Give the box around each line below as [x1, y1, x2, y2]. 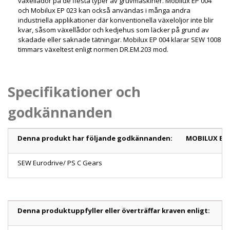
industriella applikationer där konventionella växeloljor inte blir [17, 15, 214, 25]
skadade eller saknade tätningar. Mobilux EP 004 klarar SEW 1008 [17, 35, 221, 45]
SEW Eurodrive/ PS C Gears [17, 158, 102, 168]
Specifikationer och [8, 82, 141, 102]
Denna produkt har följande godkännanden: [17, 133, 172, 143]
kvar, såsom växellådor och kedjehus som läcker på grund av [17, 25, 209, 35]
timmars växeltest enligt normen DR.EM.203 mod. [17, 45, 168, 54]
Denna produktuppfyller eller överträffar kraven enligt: [17, 206, 210, 216]
